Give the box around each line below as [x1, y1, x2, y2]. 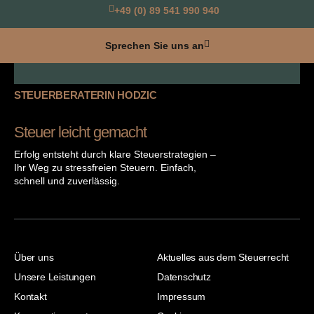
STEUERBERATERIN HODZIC [14, 89, 157, 102]
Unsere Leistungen [14, 271, 96, 283]
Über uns [14, 252, 54, 264]
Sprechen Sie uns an [104, 40, 204, 52]
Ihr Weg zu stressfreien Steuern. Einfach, [14, 162, 196, 174]
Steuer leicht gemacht [14, 123, 146, 142]
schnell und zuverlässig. [14, 175, 120, 187]
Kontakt [14, 291, 47, 303]
